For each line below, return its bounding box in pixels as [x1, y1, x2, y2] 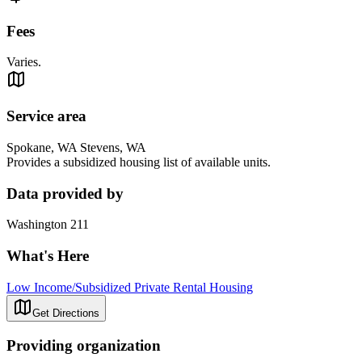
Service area [6, 107, 86, 125]
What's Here [6, 247, 89, 265]
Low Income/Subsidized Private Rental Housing [6, 280, 253, 294]
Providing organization [6, 336, 161, 354]
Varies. [6, 55, 41, 69]
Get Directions [32, 306, 99, 319]
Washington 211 [6, 217, 89, 232]
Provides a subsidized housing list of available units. [6, 154, 271, 169]
